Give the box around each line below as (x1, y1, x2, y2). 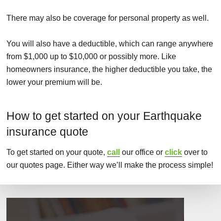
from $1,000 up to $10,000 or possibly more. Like (6, 52, 176, 61)
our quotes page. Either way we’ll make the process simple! (6, 161, 213, 170)
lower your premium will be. (6, 78, 102, 87)
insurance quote (6, 125, 88, 139)
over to (182, 148, 208, 157)
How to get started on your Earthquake (6, 110, 202, 123)
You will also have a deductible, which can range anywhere (6, 39, 213, 48)
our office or (120, 148, 165, 157)
